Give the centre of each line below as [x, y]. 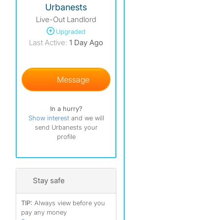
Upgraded [71, 31]
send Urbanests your [66, 127]
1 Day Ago [86, 42]
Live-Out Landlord [66, 19]
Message [71, 80]
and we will [87, 118]
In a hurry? [66, 109]
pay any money [44, 212]
